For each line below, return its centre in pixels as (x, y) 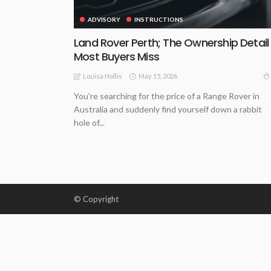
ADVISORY (104, 20)
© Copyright (96, 199)
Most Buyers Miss (117, 57)
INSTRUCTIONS (159, 20)
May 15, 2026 (158, 76)
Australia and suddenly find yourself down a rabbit (168, 109)
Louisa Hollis (103, 76)
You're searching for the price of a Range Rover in (167, 96)
